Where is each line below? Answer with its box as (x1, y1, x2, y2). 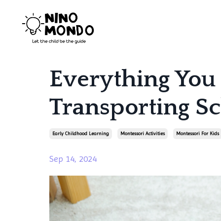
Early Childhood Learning (52, 130, 109, 136)
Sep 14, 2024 (49, 153, 97, 164)
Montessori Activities (120, 130, 165, 136)
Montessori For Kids (176, 130, 219, 136)
